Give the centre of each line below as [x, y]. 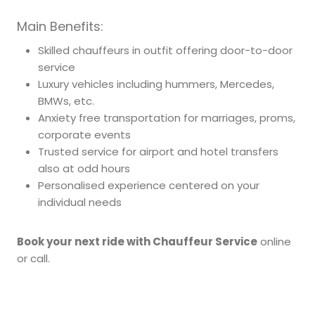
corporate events [84, 134]
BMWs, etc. [66, 101]
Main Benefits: [60, 26]
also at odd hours [84, 168]
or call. [33, 258]
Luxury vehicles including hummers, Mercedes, [156, 84]
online [274, 241]
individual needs [80, 202]
